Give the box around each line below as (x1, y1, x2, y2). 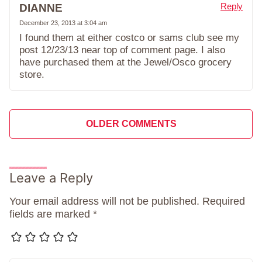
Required (202, 195, 245, 207)
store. (19, 68, 44, 80)
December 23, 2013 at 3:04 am (19, 19, 107, 26)
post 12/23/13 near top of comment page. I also (19, 44, 225, 56)
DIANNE (19, 1, 63, 14)
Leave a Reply (9, 170, 93, 185)
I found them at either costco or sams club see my (19, 32, 239, 43)
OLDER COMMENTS (85, 118, 177, 129)
